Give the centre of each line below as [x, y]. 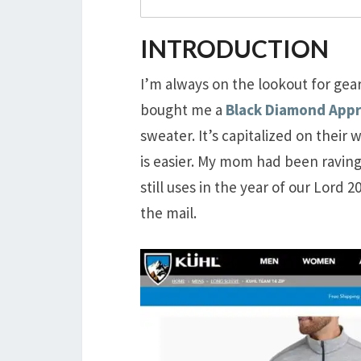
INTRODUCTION [234, 49]
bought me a [183, 110]
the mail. [168, 213]
